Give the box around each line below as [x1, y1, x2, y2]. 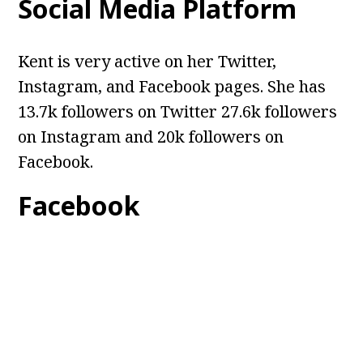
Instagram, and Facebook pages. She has [18, 75, 327, 98]
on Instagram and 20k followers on [18, 126, 284, 148]
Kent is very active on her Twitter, [18, 50, 277, 73]
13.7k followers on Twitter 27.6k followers [18, 100, 338, 123]
